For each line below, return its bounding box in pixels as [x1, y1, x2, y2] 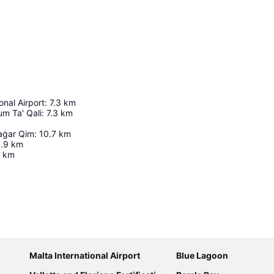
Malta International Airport [29, 250, 140, 261]
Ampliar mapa [164, 223, 219, 234]
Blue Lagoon [176, 250, 228, 261]
